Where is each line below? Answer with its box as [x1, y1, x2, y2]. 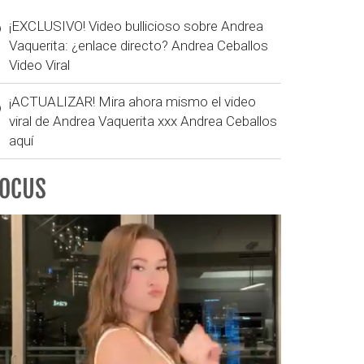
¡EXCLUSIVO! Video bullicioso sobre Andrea [9, 17, 263, 34]
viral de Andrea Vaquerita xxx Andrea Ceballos [9, 112, 277, 129]
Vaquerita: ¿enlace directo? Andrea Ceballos [9, 37, 268, 54]
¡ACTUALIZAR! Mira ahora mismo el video [9, 93, 256, 110]
